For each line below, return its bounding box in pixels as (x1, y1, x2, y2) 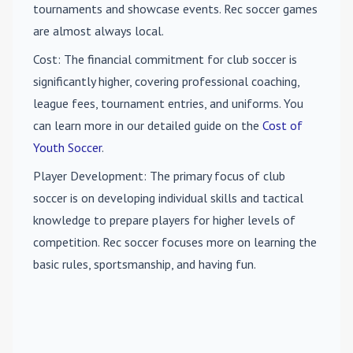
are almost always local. (33, 23, 164, 39)
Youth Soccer (33, 139, 102, 155)
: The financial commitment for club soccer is (58, 51, 297, 67)
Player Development (33, 168, 143, 184)
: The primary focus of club (143, 168, 285, 184)
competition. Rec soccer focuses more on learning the (33, 234, 317, 250)
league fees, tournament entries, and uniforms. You (33, 95, 303, 111)
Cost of (262, 117, 303, 133)
